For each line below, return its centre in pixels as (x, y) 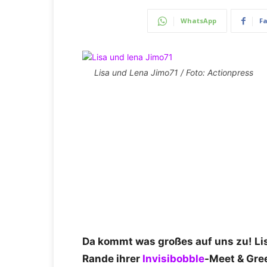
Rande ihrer (112, 259)
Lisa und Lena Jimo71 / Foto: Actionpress (174, 73)
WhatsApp (198, 21)
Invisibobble (173, 259)
